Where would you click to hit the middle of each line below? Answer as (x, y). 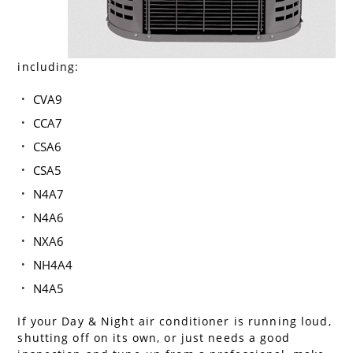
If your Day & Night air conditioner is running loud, (175, 321)
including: (48, 67)
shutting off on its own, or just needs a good (154, 338)
